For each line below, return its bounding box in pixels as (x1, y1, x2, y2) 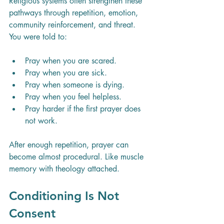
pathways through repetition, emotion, (9, 7, 140, 18)
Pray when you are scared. (25, 55, 116, 66)
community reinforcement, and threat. (9, 19, 138, 30)
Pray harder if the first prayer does (25, 103, 143, 114)
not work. (25, 115, 57, 126)
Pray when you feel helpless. (25, 91, 121, 102)
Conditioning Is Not (9, 188, 122, 203)
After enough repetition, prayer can (9, 139, 131, 150)
